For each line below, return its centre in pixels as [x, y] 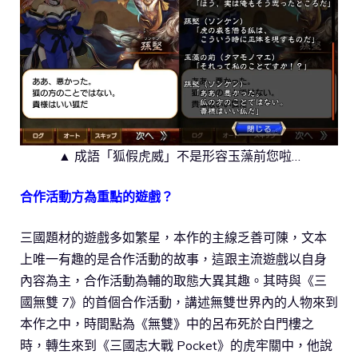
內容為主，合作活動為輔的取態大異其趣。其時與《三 [173, 280]
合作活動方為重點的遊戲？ [97, 196]
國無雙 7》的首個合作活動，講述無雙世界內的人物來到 [179, 302]
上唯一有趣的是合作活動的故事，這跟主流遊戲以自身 [173, 259]
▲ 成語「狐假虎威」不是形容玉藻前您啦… [179, 155]
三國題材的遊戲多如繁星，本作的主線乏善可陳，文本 [173, 237]
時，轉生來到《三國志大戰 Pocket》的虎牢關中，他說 [176, 345]
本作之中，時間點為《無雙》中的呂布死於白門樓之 [167, 323]
